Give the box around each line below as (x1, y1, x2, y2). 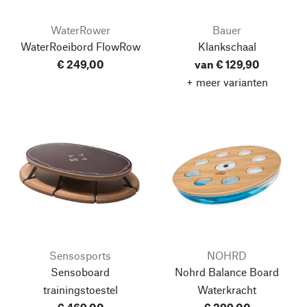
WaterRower (50, 23, 110, 36)
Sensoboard (51, 265, 110, 278)
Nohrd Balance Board (175, 265, 279, 278)
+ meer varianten (186, 75, 268, 88)
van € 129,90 (194, 57, 260, 71)
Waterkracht (197, 282, 256, 296)
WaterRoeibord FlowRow (20, 39, 140, 53)
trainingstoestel (42, 282, 118, 296)
